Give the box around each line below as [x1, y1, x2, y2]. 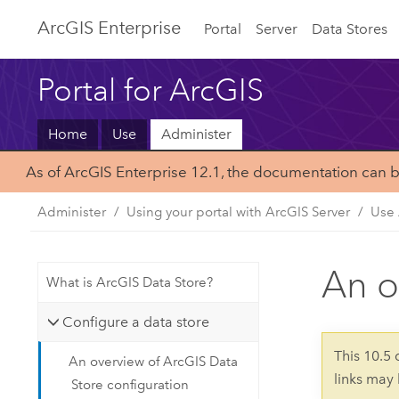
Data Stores [311, 20, 387, 37]
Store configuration [71, 377, 190, 394]
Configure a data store [62, 313, 210, 330]
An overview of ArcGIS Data [69, 354, 239, 370]
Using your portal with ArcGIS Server [126, 203, 351, 220]
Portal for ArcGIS [37, 71, 265, 108]
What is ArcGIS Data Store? [45, 274, 213, 291]
